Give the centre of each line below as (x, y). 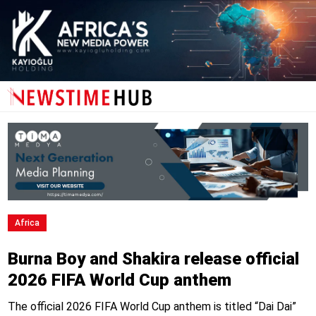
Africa (27, 223)
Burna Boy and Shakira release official (153, 259)
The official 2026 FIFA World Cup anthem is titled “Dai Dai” (152, 307)
